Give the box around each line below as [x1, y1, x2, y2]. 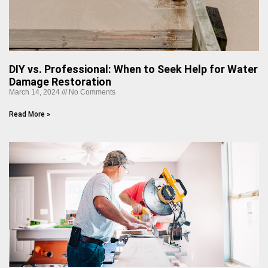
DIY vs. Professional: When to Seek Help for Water [9, 62, 258, 75]
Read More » [9, 109, 50, 118]
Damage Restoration [9, 75, 111, 88]
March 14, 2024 [9, 87, 62, 96]
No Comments [67, 87, 115, 96]
